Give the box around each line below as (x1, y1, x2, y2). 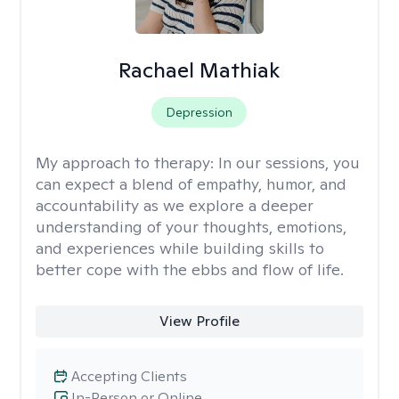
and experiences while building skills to (36, 238, 324, 258)
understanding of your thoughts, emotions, (36, 216, 346, 237)
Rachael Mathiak (118, 56, 281, 84)
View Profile (159, 312, 240, 330)
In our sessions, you (218, 152, 360, 173)
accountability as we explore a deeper (36, 195, 313, 216)
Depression (166, 104, 233, 120)
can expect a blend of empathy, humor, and (36, 174, 346, 194)
